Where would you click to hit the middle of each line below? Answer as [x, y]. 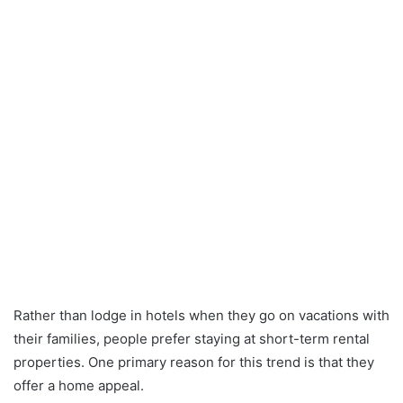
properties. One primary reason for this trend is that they [194, 363]
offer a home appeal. [81, 386]
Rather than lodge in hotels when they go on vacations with [201, 316]
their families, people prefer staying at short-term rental [192, 339]
